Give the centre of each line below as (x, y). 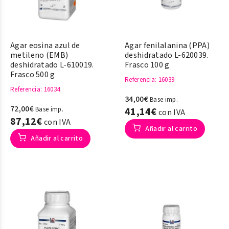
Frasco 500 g (33, 75)
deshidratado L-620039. (167, 55)
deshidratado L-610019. (52, 65)
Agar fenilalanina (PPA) (167, 45)
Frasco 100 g (147, 65)
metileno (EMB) (39, 55)
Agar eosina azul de (45, 45)
